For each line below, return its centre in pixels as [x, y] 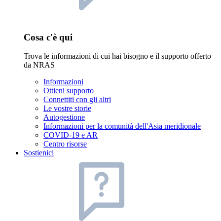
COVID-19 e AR [71, 135]
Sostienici [39, 153]
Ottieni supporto [69, 91]
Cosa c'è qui [48, 37]
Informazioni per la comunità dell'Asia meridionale [122, 126]
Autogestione [64, 117]
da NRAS [39, 65]
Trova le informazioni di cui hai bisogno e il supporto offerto [117, 56]
